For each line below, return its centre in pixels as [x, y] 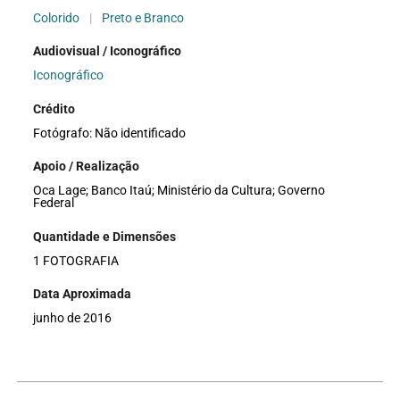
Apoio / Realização [87, 167]
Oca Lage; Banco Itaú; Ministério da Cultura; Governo [179, 191]
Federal [54, 203]
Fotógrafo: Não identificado [110, 133]
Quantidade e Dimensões [105, 236]
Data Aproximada [83, 293]
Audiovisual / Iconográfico [108, 51]
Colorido [57, 18]
